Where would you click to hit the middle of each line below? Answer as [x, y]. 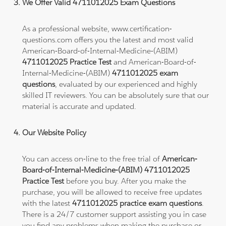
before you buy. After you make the [125, 181]
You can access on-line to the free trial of [92, 158]
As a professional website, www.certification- [97, 28]
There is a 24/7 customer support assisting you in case [115, 214]
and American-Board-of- [155, 62]
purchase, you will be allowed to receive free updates [112, 192]
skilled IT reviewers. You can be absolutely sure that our [116, 95]
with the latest [47, 203]
